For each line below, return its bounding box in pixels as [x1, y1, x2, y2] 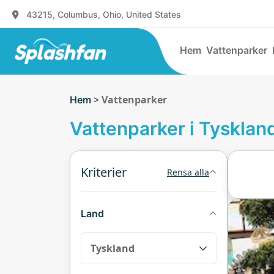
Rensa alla [166, 166, 209, 178]
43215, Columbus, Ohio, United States [26, 9, 181, 20]
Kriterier [81, 164, 127, 180]
